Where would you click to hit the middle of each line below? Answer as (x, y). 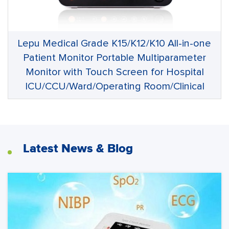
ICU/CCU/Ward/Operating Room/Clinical (114, 86)
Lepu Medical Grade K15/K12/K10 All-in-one (114, 43)
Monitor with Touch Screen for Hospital (114, 72)
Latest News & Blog (78, 149)
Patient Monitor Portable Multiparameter (114, 58)
